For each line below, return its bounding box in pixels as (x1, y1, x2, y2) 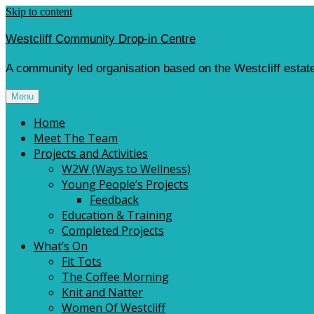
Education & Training (62, 207, 172, 223)
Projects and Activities (34, 146, 148, 161)
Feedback (90, 192, 139, 207)
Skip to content (6, 6, 72, 18)
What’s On (34, 238, 88, 254)
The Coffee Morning (62, 269, 169, 285)
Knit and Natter (62, 285, 143, 300)
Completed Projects (62, 223, 164, 238)
